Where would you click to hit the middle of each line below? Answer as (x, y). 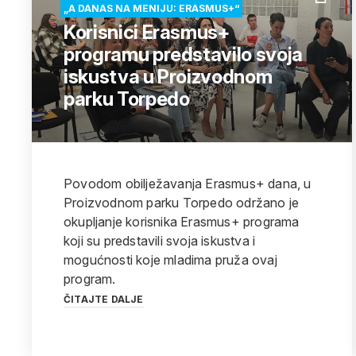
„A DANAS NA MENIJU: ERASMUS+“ (151, 8)
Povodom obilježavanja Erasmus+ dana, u (188, 184)
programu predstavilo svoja (183, 54)
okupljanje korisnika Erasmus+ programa (182, 222)
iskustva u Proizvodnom (168, 77)
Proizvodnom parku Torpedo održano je (182, 203)
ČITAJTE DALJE (104, 299)
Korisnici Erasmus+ (147, 32)
